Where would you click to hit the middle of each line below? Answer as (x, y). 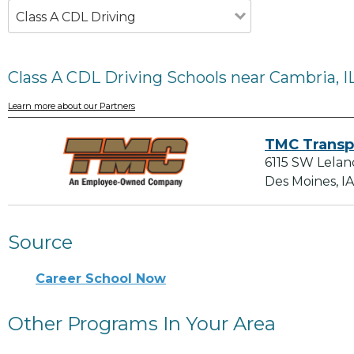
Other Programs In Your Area (142, 324)
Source (40, 243)
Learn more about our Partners (72, 106)
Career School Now (101, 279)
